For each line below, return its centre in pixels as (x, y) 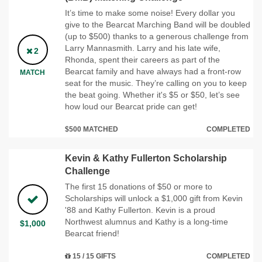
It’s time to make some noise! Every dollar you (150, 13)
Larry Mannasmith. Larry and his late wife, (143, 48)
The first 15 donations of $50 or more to (139, 186)
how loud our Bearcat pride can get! (131, 106)
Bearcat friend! (92, 233)
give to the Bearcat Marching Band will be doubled (158, 24)
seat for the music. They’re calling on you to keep (156, 83)
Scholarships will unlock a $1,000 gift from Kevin (154, 198)
